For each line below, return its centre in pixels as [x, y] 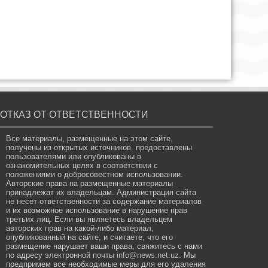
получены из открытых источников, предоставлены [99, 147]
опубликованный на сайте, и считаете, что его [90, 237]
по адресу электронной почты [62, 255]
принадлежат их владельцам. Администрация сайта [101, 192]
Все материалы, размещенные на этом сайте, [90, 138]
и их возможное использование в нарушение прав [97, 210]
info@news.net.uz [148, 255]
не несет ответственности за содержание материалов [104, 201]
